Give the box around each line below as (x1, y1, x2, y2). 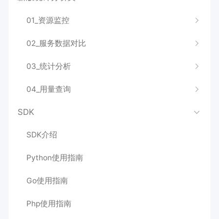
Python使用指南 (26, 153, 83, 163)
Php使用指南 (26, 199, 71, 209)
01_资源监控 (26, 16, 69, 25)
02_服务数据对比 (26, 38, 86, 48)
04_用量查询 (26, 84, 71, 94)
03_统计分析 (26, 61, 71, 71)
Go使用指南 (26, 176, 68, 186)
